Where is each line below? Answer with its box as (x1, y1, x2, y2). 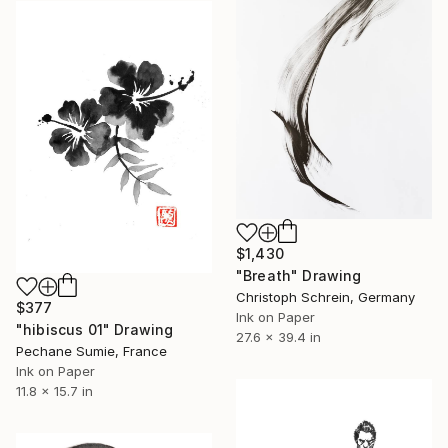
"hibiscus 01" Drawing (16, 320, 174, 338)
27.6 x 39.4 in (236, 328, 321, 345)
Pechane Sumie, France (16, 342, 167, 359)
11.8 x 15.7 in (16, 382, 93, 399)
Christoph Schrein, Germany (236, 288, 415, 305)
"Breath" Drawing (236, 266, 362, 284)
